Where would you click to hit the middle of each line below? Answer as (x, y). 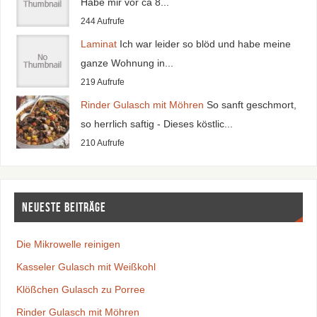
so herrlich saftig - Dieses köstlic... (156, 123)
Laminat (98, 44)
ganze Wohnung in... (127, 63)
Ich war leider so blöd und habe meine (205, 44)
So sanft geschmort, (251, 104)
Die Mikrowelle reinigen (68, 244)
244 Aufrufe (102, 21)
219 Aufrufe (102, 82)
